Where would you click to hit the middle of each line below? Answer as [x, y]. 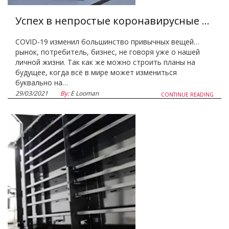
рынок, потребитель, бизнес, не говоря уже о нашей [108, 52]
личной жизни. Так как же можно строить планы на [105, 62]
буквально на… [42, 83]
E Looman [84, 93]
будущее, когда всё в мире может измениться [96, 72]
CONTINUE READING [187, 95]
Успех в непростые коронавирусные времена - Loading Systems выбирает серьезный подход [206, 21]
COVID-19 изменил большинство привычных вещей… [107, 42]
